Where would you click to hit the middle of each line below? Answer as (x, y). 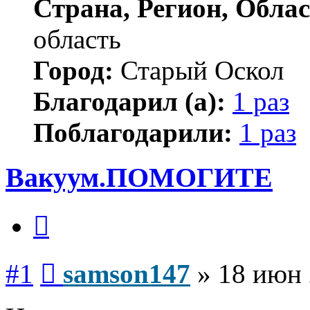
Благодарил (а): (129, 101)
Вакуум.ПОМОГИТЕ (139, 177)
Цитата (65, 212)
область (77, 39)
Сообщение (83, 259)
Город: (73, 70)
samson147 (127, 274)
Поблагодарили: (133, 132)
